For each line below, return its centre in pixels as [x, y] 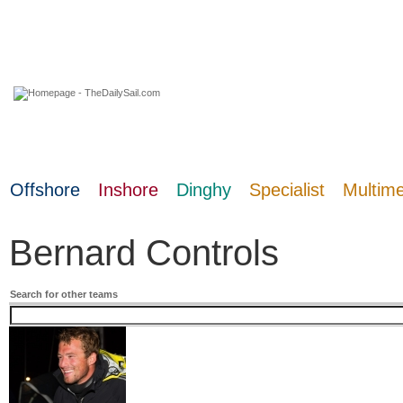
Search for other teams [64, 295]
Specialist [287, 190]
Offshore [45, 190]
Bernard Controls [144, 253]
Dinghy [204, 190]
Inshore [128, 190]
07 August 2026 [56, 147]
